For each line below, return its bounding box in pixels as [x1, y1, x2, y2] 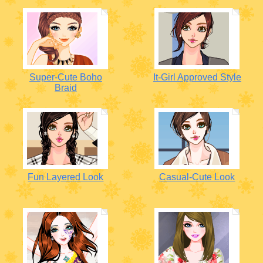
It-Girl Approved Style [153, 72, 241, 82]
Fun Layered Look [28, 172, 104, 182]
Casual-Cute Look [159, 172, 235, 182]
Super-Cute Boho [29, 72, 102, 82]
